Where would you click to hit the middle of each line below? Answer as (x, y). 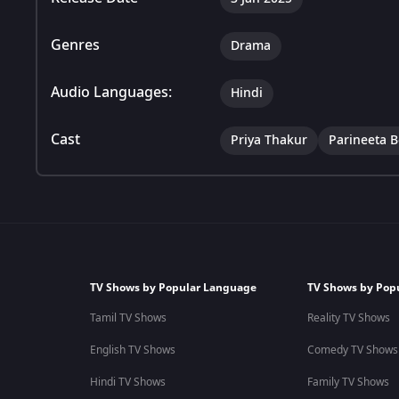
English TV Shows (132, 350)
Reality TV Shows (348, 318)
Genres (75, 45)
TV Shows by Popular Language (173, 288)
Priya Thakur (269, 140)
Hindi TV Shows (127, 382)
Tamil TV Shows (128, 318)
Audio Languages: (111, 92)
